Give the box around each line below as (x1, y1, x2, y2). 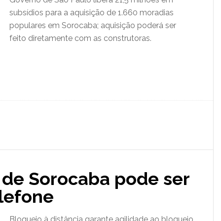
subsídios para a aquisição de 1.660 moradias (9, 8, 174, 17)
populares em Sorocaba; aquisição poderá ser (9, 21, 176, 30)
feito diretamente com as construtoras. (9, 34, 151, 43)
